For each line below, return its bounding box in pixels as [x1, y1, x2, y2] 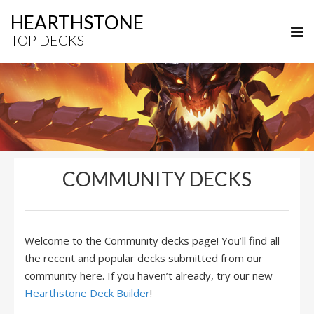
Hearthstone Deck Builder [25, 286, 150, 300]
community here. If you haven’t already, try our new [25, 268, 273, 282]
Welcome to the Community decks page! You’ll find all [25, 233, 280, 247]
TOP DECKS [11, 32, 84, 48]
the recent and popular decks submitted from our [25, 251, 263, 265]
